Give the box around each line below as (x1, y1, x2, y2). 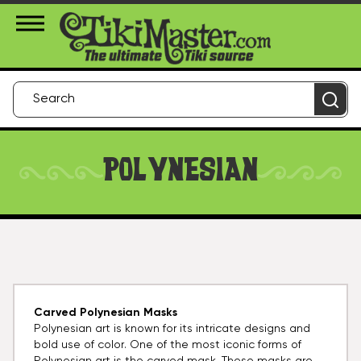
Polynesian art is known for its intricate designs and (34, 323, 310, 335)
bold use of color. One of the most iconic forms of (34, 339, 301, 351)
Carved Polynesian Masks (34, 307, 177, 319)
